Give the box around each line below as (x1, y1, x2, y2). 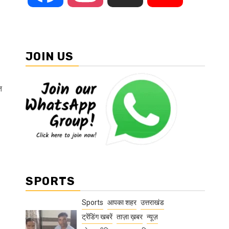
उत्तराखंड (141, 198, 164, 207)
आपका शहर (107, 198, 136, 207)
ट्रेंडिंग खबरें (82, 213, 112, 221)
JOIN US (26, 50, 74, 63)
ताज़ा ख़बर (117, 213, 143, 221)
